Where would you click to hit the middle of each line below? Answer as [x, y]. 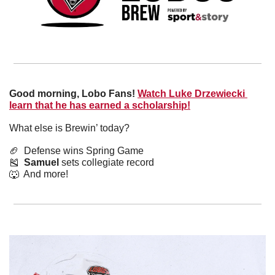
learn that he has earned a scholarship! [100, 106]
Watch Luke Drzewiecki [191, 94]
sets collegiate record [107, 163]
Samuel [41, 163]
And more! [45, 174]
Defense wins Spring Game [81, 151]
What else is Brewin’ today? [69, 128]
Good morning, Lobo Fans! [72, 94]
